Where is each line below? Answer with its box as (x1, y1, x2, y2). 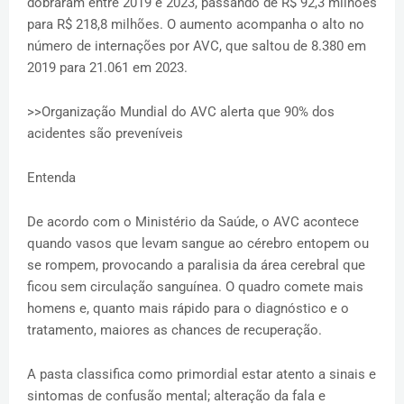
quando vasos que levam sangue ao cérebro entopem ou (27, 235, 369, 252)
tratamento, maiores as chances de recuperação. (27, 322, 322, 339)
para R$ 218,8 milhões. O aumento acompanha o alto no (27, 16, 364, 33)
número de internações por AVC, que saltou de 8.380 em (27, 38, 366, 55)
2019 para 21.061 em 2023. (27, 60, 188, 77)
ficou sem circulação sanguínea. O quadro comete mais (27, 279, 363, 296)
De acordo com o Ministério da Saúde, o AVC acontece (27, 214, 359, 231)
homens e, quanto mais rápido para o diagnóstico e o (27, 300, 349, 317)
